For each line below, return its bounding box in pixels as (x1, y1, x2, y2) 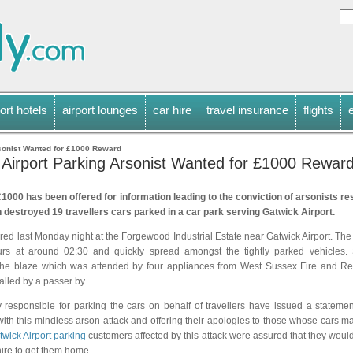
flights (303, 102, 333, 117)
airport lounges (62, 102, 138, 117)
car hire (153, 102, 191, 117)
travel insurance (206, 102, 288, 117)
